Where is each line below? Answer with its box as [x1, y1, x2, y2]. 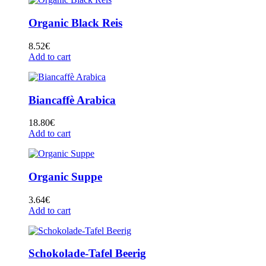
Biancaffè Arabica [28, 93, 116, 106]
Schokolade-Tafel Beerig [28, 247, 146, 260]
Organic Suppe [28, 170, 102, 183]
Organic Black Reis [28, 17, 122, 30]
